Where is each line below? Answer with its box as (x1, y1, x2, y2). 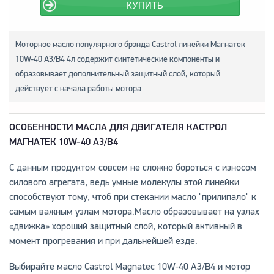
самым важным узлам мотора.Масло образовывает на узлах (9, 205, 259, 218)
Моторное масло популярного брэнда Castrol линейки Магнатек (15, 39, 245, 50)
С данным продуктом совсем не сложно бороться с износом (9, 161, 256, 174)
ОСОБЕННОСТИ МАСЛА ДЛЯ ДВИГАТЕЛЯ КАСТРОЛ (9, 120, 227, 133)
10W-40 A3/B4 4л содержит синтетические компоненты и (15, 53, 220, 64)
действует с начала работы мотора (15, 83, 141, 94)
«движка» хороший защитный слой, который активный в (9, 220, 242, 232)
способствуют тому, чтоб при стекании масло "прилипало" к (9, 190, 256, 203)
